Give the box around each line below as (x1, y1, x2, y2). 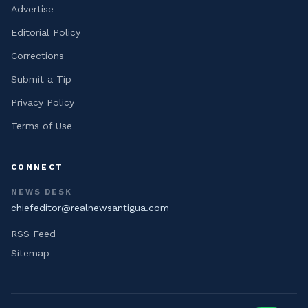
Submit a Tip (11, 74, 71, 85)
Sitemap (11, 247, 49, 258)
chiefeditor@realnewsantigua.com (11, 202, 169, 213)
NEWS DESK (11, 188, 73, 197)
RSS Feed (11, 228, 56, 239)
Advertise (11, 3, 54, 14)
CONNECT (11, 162, 64, 172)
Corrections (11, 50, 64, 61)
